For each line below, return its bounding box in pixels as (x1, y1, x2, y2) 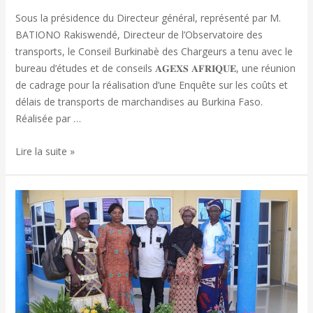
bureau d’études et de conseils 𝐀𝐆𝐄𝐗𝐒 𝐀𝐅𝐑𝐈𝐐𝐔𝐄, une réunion (15, 61, 296, 75)
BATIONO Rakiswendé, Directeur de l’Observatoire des (15, 28, 263, 42)
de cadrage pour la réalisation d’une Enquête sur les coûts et (15, 78, 288, 92)
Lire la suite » (15, 144, 75, 158)
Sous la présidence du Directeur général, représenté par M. (15, 11, 281, 25)
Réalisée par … (15, 112, 81, 126)
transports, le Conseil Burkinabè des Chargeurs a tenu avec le (15, 45, 293, 59)
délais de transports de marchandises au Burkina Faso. (15, 95, 263, 109)
